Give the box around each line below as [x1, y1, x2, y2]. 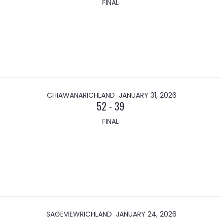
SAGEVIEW [46, 209, 80, 219]
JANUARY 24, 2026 [116, 209, 177, 219]
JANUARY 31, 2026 [118, 90, 177, 100]
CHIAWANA [46, 90, 83, 100]
